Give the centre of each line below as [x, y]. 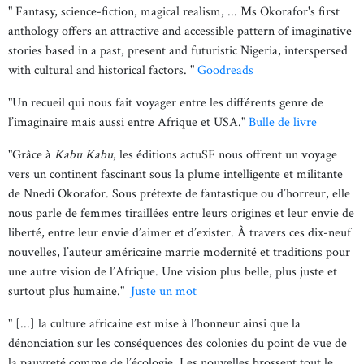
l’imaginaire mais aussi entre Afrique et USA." [128, 122]
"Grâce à [31, 155]
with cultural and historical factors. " [103, 70]
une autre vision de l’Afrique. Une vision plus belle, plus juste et [173, 272]
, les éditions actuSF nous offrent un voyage [225, 155]
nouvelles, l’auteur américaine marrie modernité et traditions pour [179, 252]
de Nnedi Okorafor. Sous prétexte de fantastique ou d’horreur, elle [179, 194]
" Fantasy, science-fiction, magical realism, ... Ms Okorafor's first [174, 12]
